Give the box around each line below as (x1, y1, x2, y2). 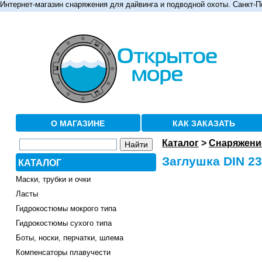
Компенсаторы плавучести (15, 248, 111, 257)
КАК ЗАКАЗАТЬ (173, 118, 236, 128)
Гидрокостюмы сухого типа (15, 219, 112, 228)
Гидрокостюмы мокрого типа (15, 204, 116, 213)
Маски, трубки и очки (15, 175, 91, 184)
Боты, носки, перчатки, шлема (15, 233, 123, 243)
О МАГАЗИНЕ (51, 118, 105, 128)
